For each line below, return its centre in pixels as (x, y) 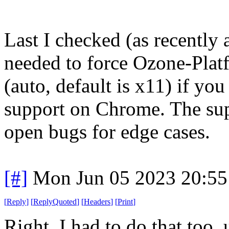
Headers (97, 201)
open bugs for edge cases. (107, 131)
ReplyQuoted (55, 201)
